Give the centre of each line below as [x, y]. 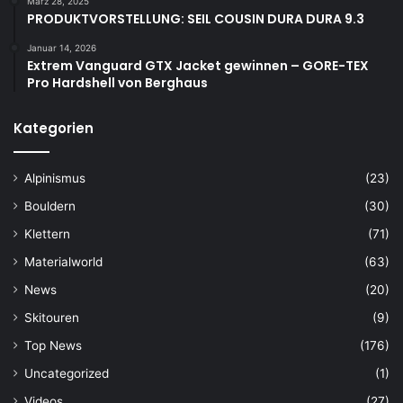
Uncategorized [67, 373]
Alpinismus [55, 178]
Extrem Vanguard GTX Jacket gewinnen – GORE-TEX [198, 65]
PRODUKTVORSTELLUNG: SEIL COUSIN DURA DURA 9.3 [196, 18]
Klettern [47, 233]
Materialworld [63, 261]
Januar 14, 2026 [62, 47]
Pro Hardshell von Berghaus [117, 82]
